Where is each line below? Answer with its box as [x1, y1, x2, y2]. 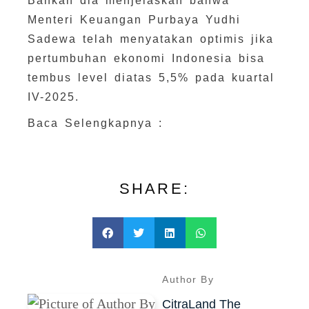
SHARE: [119, 180, 190, 197]
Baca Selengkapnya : [28, 117, 163, 129]
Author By [162, 274, 214, 285]
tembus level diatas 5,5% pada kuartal [28, 72, 275, 83]
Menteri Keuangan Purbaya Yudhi [28, 14, 241, 26]
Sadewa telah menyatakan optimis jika [28, 33, 275, 45]
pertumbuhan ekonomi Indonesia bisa [28, 52, 266, 64]
